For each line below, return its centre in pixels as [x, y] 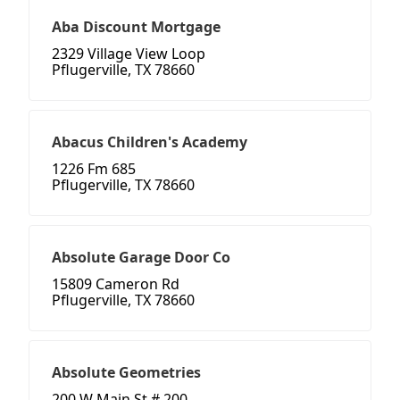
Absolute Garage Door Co [141, 258]
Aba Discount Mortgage [136, 27]
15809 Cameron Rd [116, 284]
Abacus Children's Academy [150, 142]
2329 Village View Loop [129, 54]
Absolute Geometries [126, 373]
